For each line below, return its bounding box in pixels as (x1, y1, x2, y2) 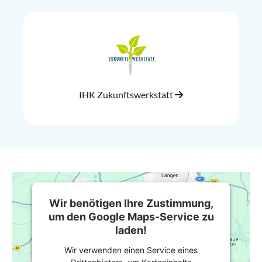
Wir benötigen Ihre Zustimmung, (49, 196, 213, 209)
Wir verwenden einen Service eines (64, 244, 198, 255)
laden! (115, 223, 147, 236)
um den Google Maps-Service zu (48, 210, 214, 223)
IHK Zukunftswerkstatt (79, 89, 175, 100)
